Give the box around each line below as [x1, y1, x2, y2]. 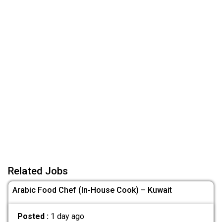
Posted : [17, 211, 51, 221]
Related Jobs [8, 165, 68, 177]
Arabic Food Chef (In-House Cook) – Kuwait [12, 185, 172, 195]
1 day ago [50, 211, 84, 221]
